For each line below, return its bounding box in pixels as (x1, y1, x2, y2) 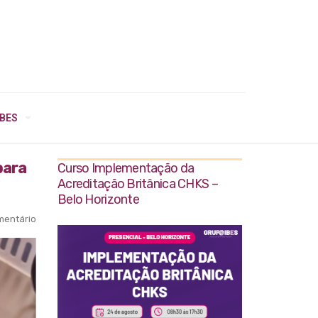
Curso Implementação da (57, 160, 194, 177)
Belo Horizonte (57, 192, 139, 208)
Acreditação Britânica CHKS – (57, 176, 218, 192)
